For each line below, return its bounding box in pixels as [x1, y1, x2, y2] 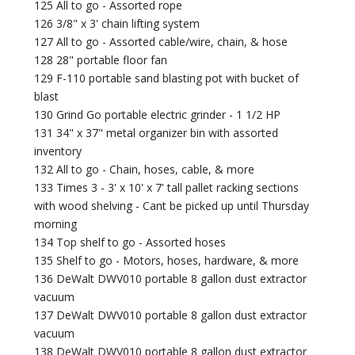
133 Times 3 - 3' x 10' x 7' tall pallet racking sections [34, 180, 300, 196]
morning [34, 216, 78, 232]
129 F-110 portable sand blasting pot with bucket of [34, 71, 300, 86]
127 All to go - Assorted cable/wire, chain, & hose [34, 34, 288, 50]
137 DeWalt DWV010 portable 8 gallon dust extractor [34, 307, 307, 323]
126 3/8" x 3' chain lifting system [34, 16, 200, 32]
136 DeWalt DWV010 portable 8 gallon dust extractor [34, 271, 307, 287]
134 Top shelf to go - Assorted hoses [34, 235, 227, 250]
